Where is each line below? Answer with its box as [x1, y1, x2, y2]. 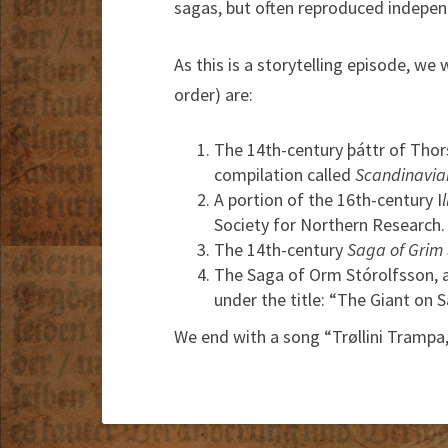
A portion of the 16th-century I [214, 187, 442, 211]
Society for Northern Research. [214, 212, 445, 236]
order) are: [174, 82, 253, 106]
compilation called [214, 162, 355, 186]
